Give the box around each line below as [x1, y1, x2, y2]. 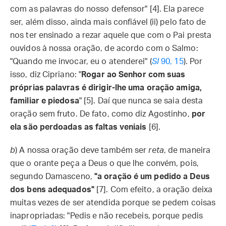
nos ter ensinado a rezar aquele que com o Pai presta [10, 31, 212, 39]
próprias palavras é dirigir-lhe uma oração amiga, [10, 84, 202, 92]
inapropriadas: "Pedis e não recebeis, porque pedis [10, 212, 203, 220]
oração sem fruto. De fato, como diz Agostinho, [10, 110, 192, 118]
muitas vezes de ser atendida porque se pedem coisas [10, 199, 216, 207]
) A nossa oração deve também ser [15, 146, 149, 154]
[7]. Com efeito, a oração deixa [94, 186, 213, 194]
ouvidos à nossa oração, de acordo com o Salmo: [10, 44, 198, 52]
